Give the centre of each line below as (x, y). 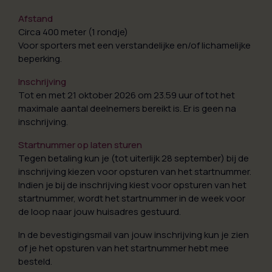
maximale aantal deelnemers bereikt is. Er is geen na (127, 108)
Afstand (36, 19)
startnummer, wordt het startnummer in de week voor (132, 198)
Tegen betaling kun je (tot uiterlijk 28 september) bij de (134, 158)
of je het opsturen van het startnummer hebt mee (124, 248)
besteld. (35, 261)
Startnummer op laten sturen (80, 145)
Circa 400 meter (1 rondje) (73, 32)
